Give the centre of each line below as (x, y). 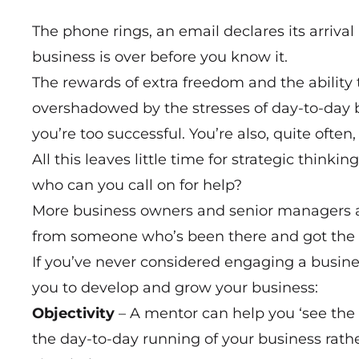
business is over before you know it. (160, 56)
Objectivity (73, 313)
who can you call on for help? (137, 185)
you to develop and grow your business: (175, 287)
